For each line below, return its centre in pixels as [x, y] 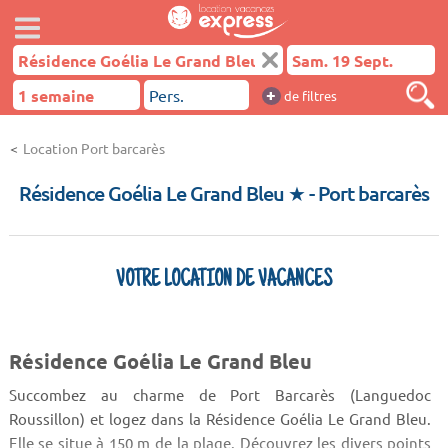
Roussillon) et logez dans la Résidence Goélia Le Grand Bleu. [220, 418]
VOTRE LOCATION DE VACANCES [224, 281]
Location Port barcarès [94, 148]
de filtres [308, 95]
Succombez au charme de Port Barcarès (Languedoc [220, 394]
